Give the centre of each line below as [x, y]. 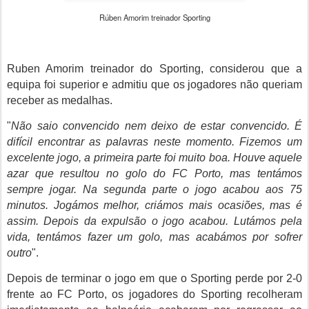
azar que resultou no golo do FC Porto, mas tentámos [154, 173]
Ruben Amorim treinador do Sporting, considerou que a [154, 69]
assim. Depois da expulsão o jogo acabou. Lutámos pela [154, 221]
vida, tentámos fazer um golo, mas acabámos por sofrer [154, 237]
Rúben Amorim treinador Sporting [154, 17]
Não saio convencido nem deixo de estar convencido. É [157, 126]
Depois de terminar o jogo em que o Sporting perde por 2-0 [154, 278]
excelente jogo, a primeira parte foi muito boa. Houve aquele [154, 158]
